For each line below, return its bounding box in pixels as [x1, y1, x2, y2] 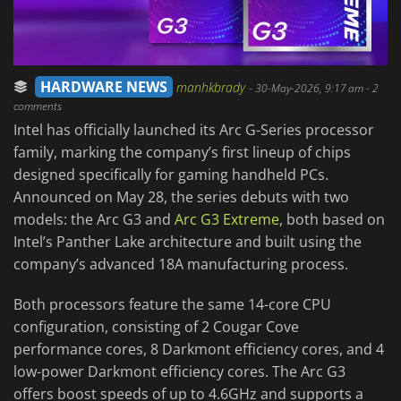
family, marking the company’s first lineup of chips [13, 142, 351, 163]
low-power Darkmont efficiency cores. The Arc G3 [13, 362, 346, 382]
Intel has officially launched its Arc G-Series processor [13, 120, 374, 141]
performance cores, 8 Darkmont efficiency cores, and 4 [13, 339, 384, 360]
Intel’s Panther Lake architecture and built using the [13, 232, 362, 252]
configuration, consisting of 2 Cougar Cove [13, 317, 299, 337]
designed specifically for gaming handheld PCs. [13, 165, 328, 185]
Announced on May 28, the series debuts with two [13, 187, 349, 208]
